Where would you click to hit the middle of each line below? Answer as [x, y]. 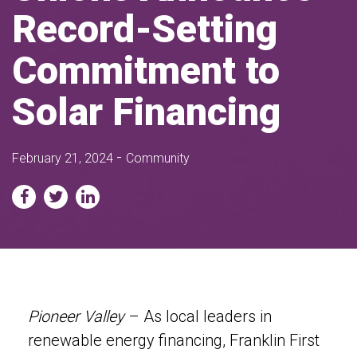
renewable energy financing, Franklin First [174, 340]
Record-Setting [145, 29]
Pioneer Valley [76, 316]
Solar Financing [146, 112]
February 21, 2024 [63, 158]
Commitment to [146, 71]
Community [158, 158]
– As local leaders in [198, 316]
